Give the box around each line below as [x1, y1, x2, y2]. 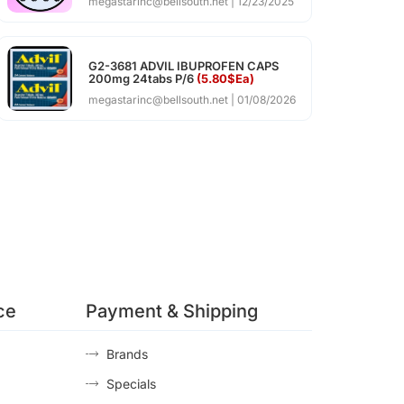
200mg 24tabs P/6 [87, 71, 197, 87]
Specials [106, 376, 156, 392]
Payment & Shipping [86, 300, 259, 323]
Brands [106, 346, 148, 363]
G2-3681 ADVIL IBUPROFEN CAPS [87, 59, 279, 74]
